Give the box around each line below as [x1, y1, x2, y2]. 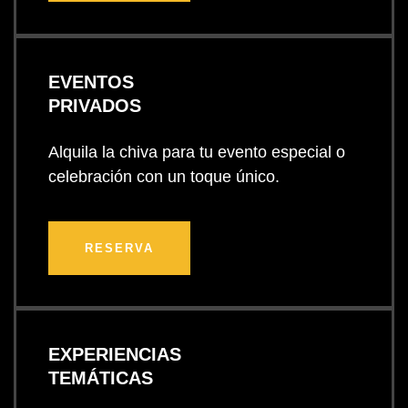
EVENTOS [48, 71, 134, 92]
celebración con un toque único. [48, 167, 280, 186]
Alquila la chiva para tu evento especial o [48, 142, 345, 161]
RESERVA [85, 240, 154, 255]
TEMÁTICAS [48, 368, 153, 389]
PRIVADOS [48, 95, 141, 116]
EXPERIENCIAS [48, 344, 181, 365]
